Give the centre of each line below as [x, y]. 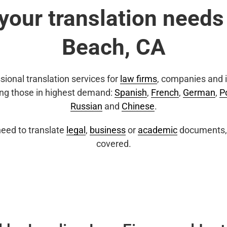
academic [158, 130]
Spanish [131, 92]
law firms [139, 79]
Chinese [138, 106]
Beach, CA [113, 47]
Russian [86, 106]
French [165, 92]
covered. [113, 144]
